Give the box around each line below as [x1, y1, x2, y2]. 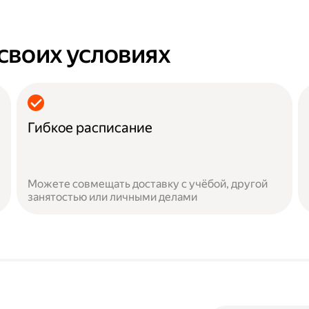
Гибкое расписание [28, 119, 152, 136]
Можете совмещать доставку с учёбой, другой [28, 177, 268, 190]
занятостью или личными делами [28, 190, 197, 203]
